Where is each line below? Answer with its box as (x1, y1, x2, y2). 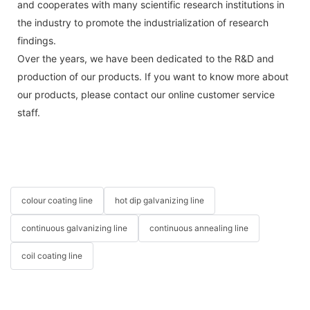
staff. (17, 106, 40, 118)
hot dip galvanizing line (115, 195, 204, 206)
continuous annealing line (149, 223, 248, 234)
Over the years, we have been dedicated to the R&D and (17, 52, 274, 64)
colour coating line (21, 195, 93, 206)
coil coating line (21, 250, 82, 262)
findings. (17, 34, 56, 46)
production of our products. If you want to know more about (17, 70, 289, 82)
